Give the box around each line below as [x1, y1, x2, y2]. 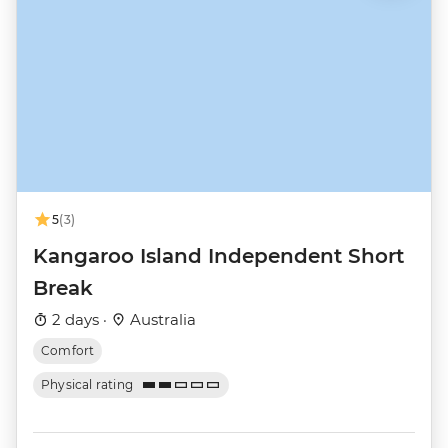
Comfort [41, 343, 95, 359]
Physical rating [41, 377, 134, 393]
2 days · [48, 310, 111, 330]
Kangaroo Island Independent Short [33, 244, 404, 269]
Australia [126, 310, 196, 330]
